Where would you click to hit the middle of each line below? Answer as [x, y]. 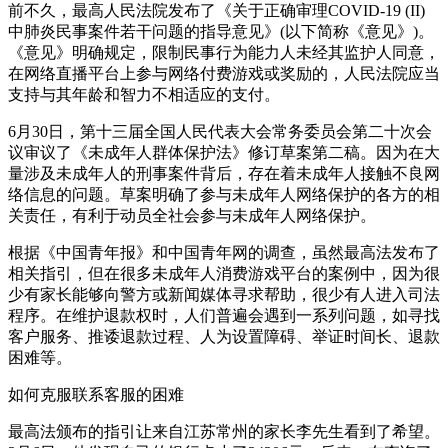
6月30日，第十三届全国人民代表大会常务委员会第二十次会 [220, 131]
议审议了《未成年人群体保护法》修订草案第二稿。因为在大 [224, 152]
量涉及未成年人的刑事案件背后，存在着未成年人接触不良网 [224, 173]
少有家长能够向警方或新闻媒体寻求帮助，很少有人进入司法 [224, 294]
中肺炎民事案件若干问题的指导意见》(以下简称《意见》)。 [221, 31]
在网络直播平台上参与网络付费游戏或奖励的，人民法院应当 [224, 73]
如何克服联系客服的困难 [96, 394]
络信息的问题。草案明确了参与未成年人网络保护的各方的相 [224, 194]
